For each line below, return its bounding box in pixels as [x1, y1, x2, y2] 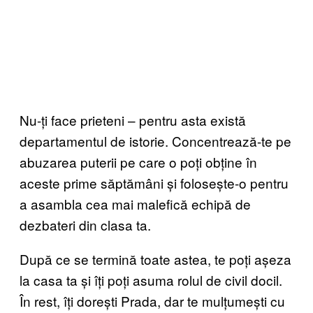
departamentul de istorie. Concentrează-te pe [20, 131, 291, 150]
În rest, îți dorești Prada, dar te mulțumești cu [20, 291, 285, 310]
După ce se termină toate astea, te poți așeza [20, 249, 291, 268]
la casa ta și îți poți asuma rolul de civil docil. [20, 270, 282, 289]
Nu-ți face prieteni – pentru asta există [20, 110, 246, 129]
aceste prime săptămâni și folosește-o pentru [20, 173, 289, 192]
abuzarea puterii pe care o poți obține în [20, 152, 257, 171]
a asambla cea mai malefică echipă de [20, 194, 251, 213]
